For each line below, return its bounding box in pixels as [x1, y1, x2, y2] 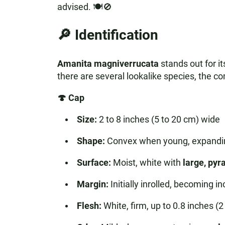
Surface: [76, 157, 111, 168]
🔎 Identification [57, 27, 158, 43]
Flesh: [76, 200, 101, 211]
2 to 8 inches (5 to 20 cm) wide [96, 114, 220, 125]
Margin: [76, 179, 108, 189]
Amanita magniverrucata [57, 58, 159, 69]
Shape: [76, 136, 105, 146]
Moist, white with [110, 157, 183, 168]
